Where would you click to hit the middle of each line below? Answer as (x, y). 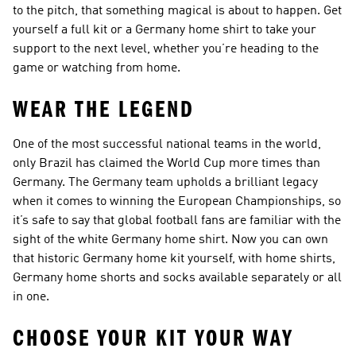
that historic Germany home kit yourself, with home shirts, (174, 259)
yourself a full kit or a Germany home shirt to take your (164, 30)
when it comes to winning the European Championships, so (177, 202)
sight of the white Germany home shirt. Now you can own (170, 240)
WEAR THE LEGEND (104, 110)
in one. (31, 297)
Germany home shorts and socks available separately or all (177, 278)
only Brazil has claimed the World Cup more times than (166, 164)
